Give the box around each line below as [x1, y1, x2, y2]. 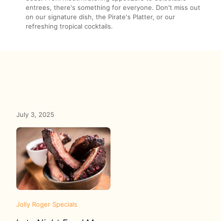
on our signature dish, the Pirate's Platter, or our [26, 13, 176, 21]
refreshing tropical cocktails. [26, 22, 113, 30]
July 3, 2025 [16, 110, 54, 118]
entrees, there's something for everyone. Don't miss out [26, 3, 201, 11]
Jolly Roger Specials [16, 200, 77, 209]
